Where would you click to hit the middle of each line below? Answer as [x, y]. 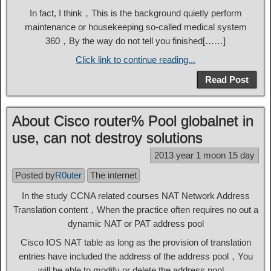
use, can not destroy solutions [107, 138]
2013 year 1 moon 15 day [204, 155]
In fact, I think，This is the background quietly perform [135, 13]
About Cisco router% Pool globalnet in [133, 121]
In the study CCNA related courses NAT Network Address [135, 196]
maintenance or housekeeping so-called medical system [135, 27]
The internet [113, 175]
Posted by [35, 175]
